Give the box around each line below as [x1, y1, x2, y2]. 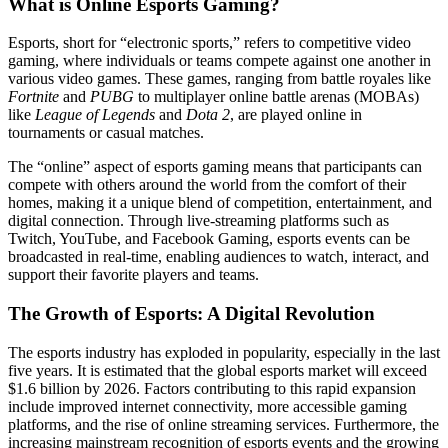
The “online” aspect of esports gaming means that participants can [8, 158, 422, 176]
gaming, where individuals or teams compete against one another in [8, 52, 431, 70]
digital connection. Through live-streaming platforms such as [8, 212, 389, 230]
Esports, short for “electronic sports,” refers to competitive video [8, 34, 411, 52]
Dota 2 [186, 106, 230, 124]
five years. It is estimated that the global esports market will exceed [8, 361, 427, 379]
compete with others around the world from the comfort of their [8, 176, 406, 194]
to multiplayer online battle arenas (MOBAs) [134, 88, 419, 106]
